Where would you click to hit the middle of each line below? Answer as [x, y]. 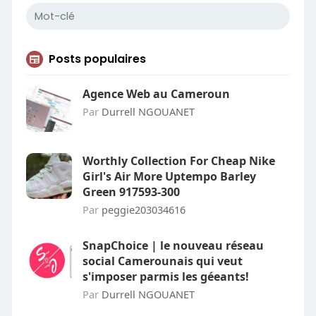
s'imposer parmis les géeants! [165, 276]
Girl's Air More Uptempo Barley [169, 176]
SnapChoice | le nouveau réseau [173, 245]
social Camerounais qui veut [162, 261]
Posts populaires [97, 59]
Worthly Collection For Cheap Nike [178, 161]
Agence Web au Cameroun [156, 94]
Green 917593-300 [131, 192]
